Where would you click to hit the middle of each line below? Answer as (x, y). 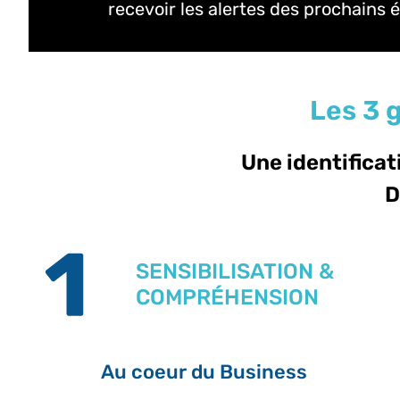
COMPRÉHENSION (227, 297)
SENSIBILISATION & (234, 271)
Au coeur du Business (204, 371)
